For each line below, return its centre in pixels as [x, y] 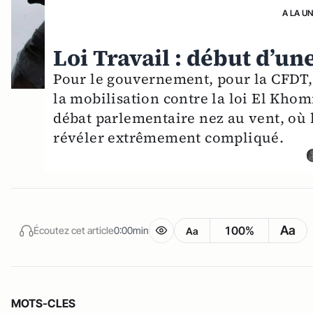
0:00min [131, 230]
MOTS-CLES [43, 304]
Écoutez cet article [74, 230]
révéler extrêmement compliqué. [169, 138]
